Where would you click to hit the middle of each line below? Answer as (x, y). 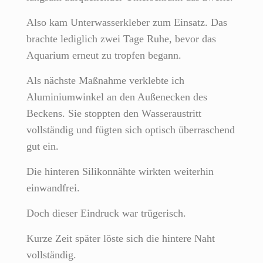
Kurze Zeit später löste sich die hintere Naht (121, 239)
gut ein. (43, 146)
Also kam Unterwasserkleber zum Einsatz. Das (127, 23)
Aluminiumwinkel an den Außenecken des (117, 97)
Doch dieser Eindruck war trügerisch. (106, 213)
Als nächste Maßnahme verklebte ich (105, 81)
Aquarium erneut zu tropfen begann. (104, 55)
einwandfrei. (53, 188)
